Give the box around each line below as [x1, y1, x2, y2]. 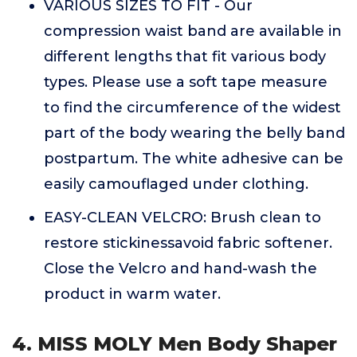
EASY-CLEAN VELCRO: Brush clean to [44, 209, 321, 226]
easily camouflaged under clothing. [44, 175, 308, 193]
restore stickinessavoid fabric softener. [44, 234, 332, 252]
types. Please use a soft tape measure [44, 73, 328, 91]
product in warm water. [44, 285, 221, 303]
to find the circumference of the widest [44, 99, 341, 116]
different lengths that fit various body [44, 48, 326, 65]
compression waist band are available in [44, 22, 342, 40]
